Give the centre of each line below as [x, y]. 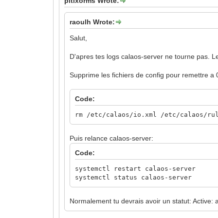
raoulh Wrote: [92, 22]
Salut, [79, 38]
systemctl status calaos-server [134, 177]
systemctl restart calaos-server [136, 168]
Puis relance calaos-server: [112, 138]
